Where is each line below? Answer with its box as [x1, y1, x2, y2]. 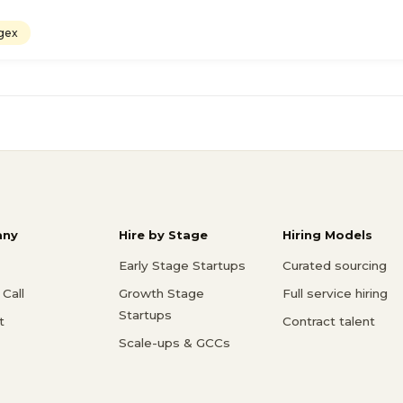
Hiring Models [282, 228, 372, 243]
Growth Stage [119, 286, 204, 301]
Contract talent [282, 314, 375, 329]
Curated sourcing [282, 258, 387, 273]
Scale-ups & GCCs [119, 336, 230, 351]
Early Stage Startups [119, 258, 246, 273]
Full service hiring [282, 286, 388, 301]
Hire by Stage [119, 228, 208, 243]
